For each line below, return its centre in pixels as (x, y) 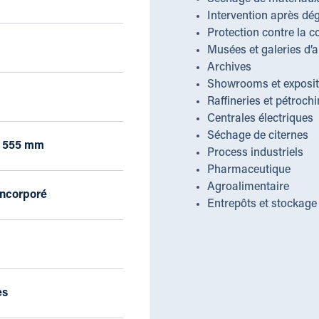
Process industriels (255, 153)
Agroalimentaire (248, 187)
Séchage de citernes (257, 136)
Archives (229, 68)
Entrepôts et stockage (262, 204)
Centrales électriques (260, 119)
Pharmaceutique (249, 170)
